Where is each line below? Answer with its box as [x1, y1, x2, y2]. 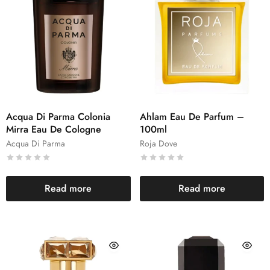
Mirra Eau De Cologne [6, 122, 101, 136]
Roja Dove [139, 137, 177, 149]
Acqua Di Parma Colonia [6, 109, 110, 124]
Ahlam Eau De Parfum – [139, 109, 244, 124]
